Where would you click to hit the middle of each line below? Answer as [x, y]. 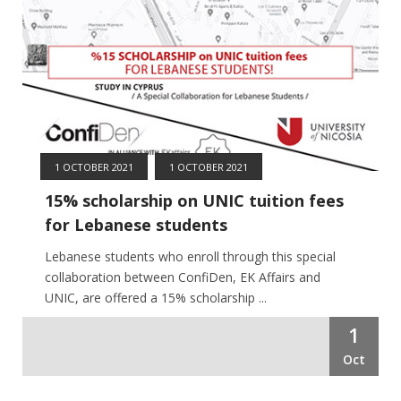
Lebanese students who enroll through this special [190, 256]
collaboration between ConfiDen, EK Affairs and [183, 277]
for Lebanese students [136, 224]
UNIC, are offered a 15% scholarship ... [156, 297]
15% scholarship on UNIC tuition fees [194, 200]
